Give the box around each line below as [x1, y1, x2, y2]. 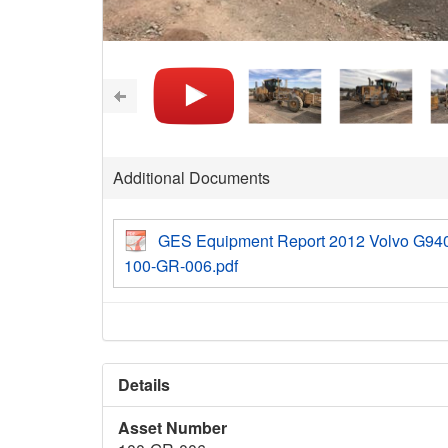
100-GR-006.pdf [124, 253, 238, 277]
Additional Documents [113, 165, 270, 189]
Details [118, 373, 170, 397]
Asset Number [118, 416, 227, 440]
